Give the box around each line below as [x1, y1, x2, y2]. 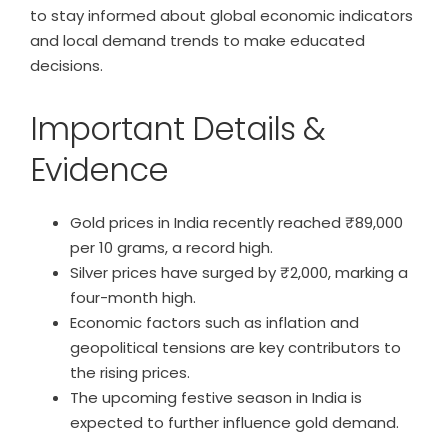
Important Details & [30, 106, 325, 151]
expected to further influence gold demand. [70, 412, 399, 433]
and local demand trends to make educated [30, 30, 365, 51]
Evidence [30, 147, 169, 192]
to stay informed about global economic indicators [30, 5, 413, 26]
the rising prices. [70, 362, 190, 383]
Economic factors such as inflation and [70, 312, 359, 333]
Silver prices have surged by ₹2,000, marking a [70, 262, 408, 283]
